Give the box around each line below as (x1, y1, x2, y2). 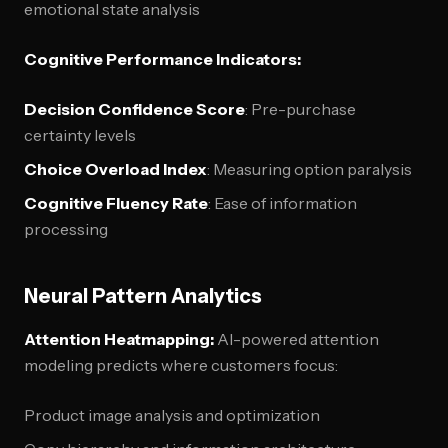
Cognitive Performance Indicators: (24, 49, 301, 69)
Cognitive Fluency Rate (24, 193, 208, 213)
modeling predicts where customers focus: (24, 355, 338, 375)
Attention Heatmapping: (24, 329, 214, 349)
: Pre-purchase (245, 99, 356, 119)
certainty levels (24, 125, 136, 145)
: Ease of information (208, 193, 357, 213)
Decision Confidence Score (24, 99, 245, 119)
